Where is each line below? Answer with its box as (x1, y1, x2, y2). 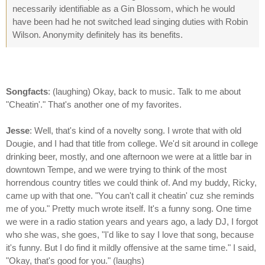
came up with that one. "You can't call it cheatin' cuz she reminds (6, 190, 254, 201)
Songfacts (6, 86, 48, 97)
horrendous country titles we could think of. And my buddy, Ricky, (6, 177, 257, 188)
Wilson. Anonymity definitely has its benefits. (12, 30, 183, 40)
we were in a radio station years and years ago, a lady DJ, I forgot (6, 216, 258, 227)
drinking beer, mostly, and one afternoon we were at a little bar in (6, 151, 251, 162)
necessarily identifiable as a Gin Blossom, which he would (12, 4, 235, 14)
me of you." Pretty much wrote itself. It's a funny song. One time (6, 203, 251, 214)
